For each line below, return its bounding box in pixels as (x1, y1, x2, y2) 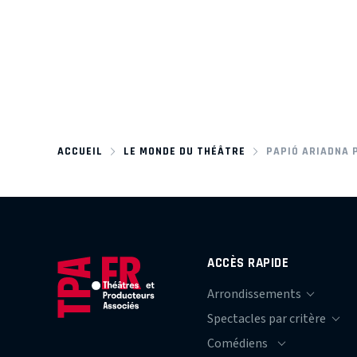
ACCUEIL (57, 144, 103, 157)
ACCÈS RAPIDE (207, 254, 289, 270)
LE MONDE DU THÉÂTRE (123, 144, 245, 157)
